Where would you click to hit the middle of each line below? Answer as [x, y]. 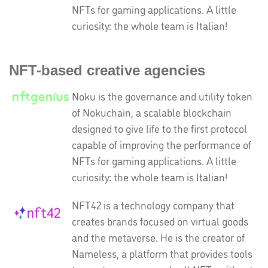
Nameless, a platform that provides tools [162, 253]
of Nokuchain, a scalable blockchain [152, 112]
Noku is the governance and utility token [162, 96]
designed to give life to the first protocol [159, 128]
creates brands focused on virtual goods [160, 221]
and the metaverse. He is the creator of [158, 237]
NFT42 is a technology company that [153, 205]
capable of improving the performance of [162, 144]
